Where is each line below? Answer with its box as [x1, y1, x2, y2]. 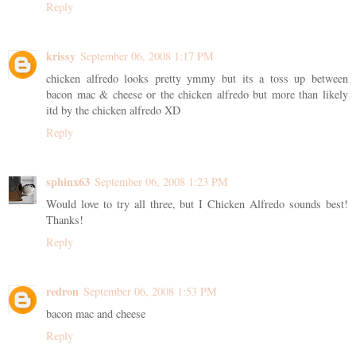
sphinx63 [46, 172, 90, 190]
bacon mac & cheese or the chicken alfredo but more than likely [46, 86, 348, 102]
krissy [46, 47, 75, 64]
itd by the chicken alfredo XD [46, 102, 180, 118]
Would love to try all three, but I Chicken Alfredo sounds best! [46, 195, 348, 211]
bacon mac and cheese [46, 305, 145, 321]
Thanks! [46, 211, 83, 227]
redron [46, 282, 79, 300]
